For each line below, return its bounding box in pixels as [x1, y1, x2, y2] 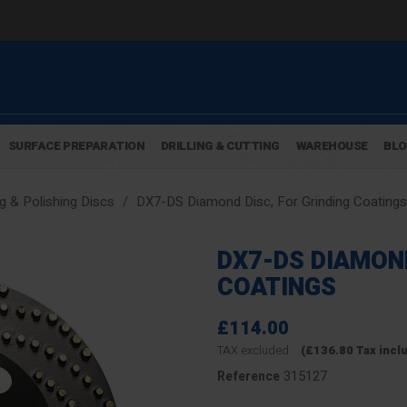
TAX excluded [217, 342, 292, 359]
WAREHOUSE [295, 137, 368, 155]
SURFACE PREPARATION [7, 137, 144, 155]
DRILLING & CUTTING [160, 137, 280, 155]
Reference [217, 367, 280, 386]
